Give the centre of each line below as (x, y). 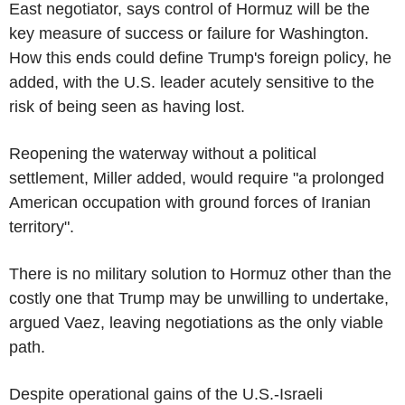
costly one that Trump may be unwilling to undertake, (199, 298)
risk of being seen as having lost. (127, 106)
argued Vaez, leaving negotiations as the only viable (196, 322)
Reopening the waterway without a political (163, 153)
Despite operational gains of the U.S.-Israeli (166, 394)
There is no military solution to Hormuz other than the (200, 273)
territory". (42, 226)
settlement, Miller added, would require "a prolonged (197, 178)
